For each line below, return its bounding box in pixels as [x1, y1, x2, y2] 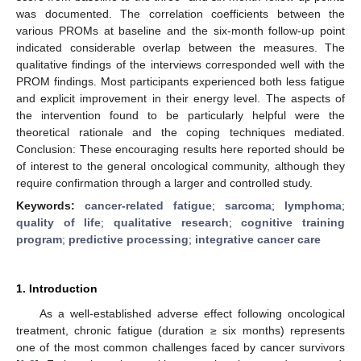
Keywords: [16, 199, 85, 212]
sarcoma [225, 199, 272, 212]
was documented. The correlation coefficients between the [16, 6, 345, 20]
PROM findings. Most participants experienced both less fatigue [16, 74, 345, 88]
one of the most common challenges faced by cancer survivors [16, 341, 345, 354]
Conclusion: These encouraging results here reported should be [16, 142, 345, 156]
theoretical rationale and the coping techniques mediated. [16, 125, 345, 139]
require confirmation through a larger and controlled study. [16, 176, 313, 189]
